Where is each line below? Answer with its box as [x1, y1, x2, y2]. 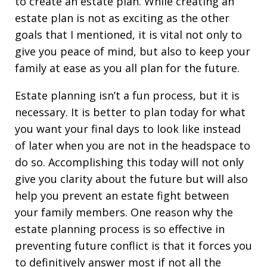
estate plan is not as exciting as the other [15, 10, 229, 25]
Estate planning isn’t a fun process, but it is [15, 88, 240, 103]
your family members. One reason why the [15, 204, 233, 219]
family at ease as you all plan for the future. [15, 60, 240, 75]
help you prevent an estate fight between [15, 188, 229, 203]
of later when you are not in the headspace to [15, 138, 250, 153]
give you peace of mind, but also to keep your [15, 44, 250, 58]
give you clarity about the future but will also [15, 171, 248, 186]
